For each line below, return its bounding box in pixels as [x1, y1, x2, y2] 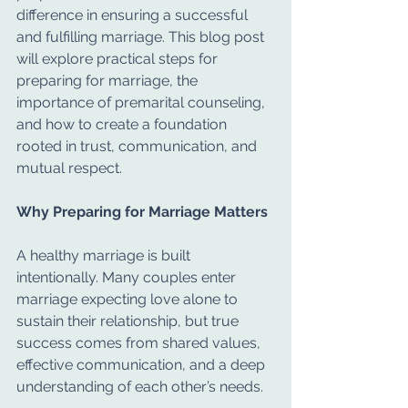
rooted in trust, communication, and [16, 138, 260, 155]
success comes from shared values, [16, 334, 264, 352]
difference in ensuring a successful [16, 6, 251, 24]
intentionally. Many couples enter [16, 269, 240, 286]
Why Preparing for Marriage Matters [16, 203, 268, 220]
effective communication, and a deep [16, 356, 269, 373]
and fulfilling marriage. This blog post [16, 28, 268, 46]
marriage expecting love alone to [16, 291, 241, 308]
